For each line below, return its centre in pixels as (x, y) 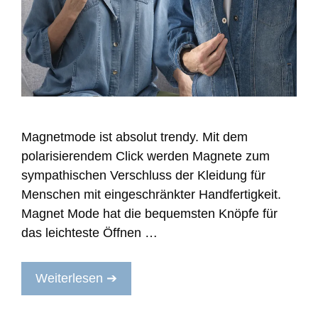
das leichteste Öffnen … (89, 232)
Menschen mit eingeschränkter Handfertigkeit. (151, 194)
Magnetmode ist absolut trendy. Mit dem (135, 137)
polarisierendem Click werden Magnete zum (146, 156)
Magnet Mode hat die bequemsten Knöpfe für (149, 213)
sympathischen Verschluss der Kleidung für (143, 175)
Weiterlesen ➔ (76, 278)
